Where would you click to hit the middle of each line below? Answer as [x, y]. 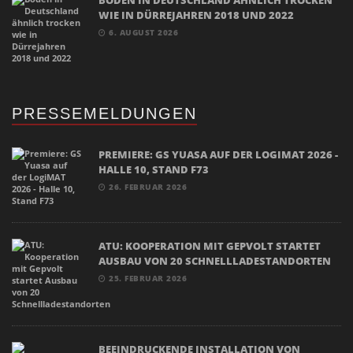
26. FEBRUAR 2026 [146, 186]
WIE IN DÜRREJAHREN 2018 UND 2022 [196, 15]
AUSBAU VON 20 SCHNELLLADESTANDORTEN [215, 260]
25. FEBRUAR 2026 [146, 278]
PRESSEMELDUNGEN [104, 113]
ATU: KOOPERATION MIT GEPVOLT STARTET [210, 245]
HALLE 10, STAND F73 [154, 169]
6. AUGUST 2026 [142, 32]
